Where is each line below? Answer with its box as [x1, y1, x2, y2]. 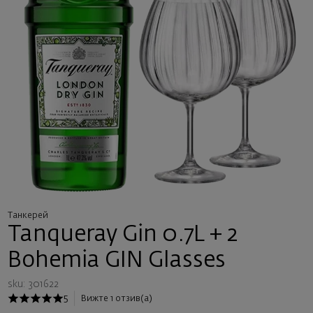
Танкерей [7, 211, 48, 220]
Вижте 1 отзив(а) [81, 294, 152, 303]
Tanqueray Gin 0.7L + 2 [7, 224, 238, 246]
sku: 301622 [7, 279, 59, 289]
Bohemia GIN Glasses [7, 249, 226, 272]
